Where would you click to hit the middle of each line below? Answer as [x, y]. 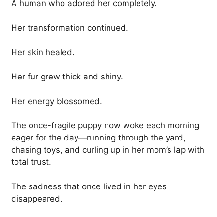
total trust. [31, 162]
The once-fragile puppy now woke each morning [105, 126]
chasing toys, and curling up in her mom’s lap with [108, 150]
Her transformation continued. [70, 28]
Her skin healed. [43, 52]
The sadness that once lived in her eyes [89, 186]
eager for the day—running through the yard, [98, 138]
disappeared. [37, 198]
